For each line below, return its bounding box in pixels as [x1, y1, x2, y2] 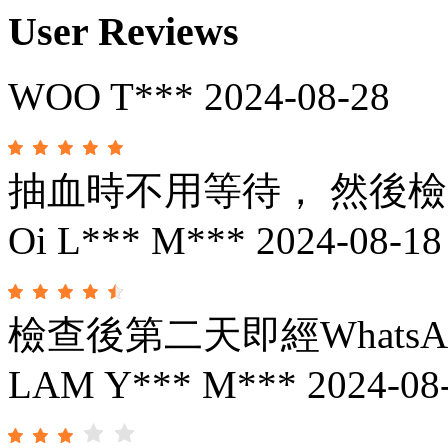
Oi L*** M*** [8, 218, 246, 262]
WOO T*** [8, 74, 194, 118]
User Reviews [8, 9, 239, 54]
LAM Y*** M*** [8, 362, 297, 406]
